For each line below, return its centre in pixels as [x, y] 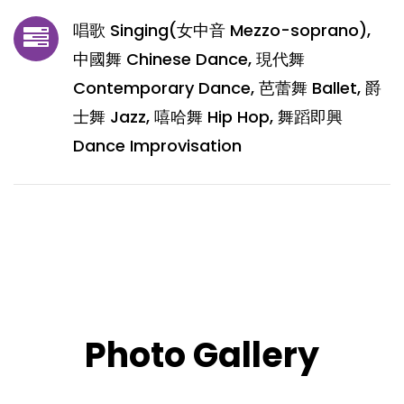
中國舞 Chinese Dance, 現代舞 [189, 59]
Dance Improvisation [157, 146]
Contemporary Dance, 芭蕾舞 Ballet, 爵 [227, 88]
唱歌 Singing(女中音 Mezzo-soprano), [222, 30]
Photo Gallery [202, 355]
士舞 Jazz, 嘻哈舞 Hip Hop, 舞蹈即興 [208, 117]
